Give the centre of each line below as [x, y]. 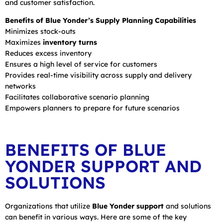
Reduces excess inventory [48, 53]
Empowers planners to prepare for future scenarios [92, 108]
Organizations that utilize [49, 206]
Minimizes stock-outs [40, 31]
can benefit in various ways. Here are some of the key [96, 217]
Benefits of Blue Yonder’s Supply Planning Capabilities [101, 20]
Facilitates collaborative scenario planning [77, 97]
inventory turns [70, 42]
